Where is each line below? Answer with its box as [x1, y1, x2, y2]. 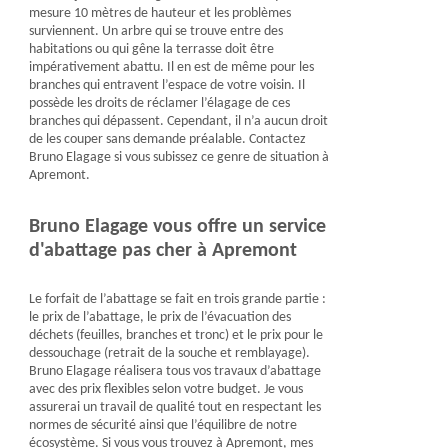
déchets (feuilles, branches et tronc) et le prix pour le [28, 328, 323, 343]
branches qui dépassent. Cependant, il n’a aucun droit [28, 114, 328, 129]
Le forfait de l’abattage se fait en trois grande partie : [28, 292, 326, 307]
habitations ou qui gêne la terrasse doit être [28, 42, 274, 57]
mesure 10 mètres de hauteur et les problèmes [28, 6, 291, 21]
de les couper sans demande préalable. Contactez [28, 132, 306, 147]
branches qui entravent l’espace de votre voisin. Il [28, 78, 305, 93]
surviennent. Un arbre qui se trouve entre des [28, 24, 283, 39]
